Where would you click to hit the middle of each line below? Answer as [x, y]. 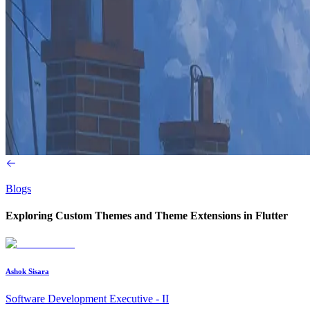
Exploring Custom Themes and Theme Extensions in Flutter [147, 216]
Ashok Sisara [27, 271]
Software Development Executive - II [87, 298]
